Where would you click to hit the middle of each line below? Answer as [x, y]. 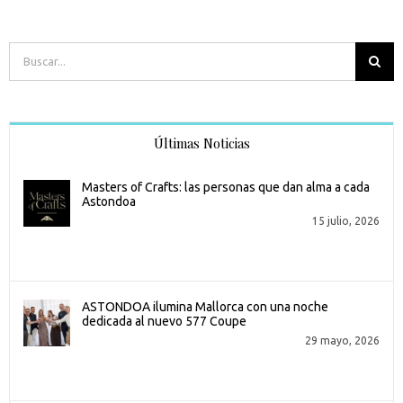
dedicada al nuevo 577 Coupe [164, 321]
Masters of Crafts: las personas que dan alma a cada [225, 187]
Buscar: [28, 53]
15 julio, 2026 [346, 220]
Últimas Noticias [201, 143]
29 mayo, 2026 [343, 340]
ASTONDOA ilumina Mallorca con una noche [205, 306]
